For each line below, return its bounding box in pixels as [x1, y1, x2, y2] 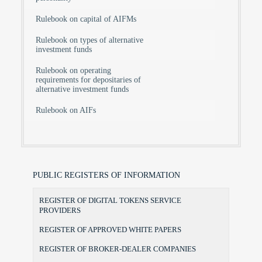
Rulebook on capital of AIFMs [36, 15, 136, 24]
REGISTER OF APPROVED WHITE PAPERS [39, 225, 181, 235]
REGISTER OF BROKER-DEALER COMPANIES [39, 244, 196, 254]
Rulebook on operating [36, 66, 111, 75]
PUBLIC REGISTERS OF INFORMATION [33, 171, 180, 180]
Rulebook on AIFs [36, 106, 96, 115]
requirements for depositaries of [36, 75, 141, 85]
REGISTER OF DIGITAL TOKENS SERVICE [39, 196, 181, 205]
